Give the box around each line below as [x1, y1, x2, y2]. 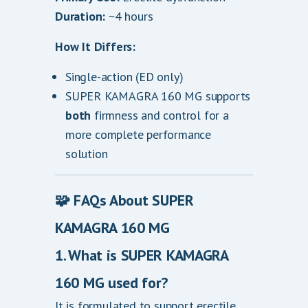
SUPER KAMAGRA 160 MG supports [65, 88, 251, 104]
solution [65, 146, 108, 162]
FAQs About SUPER [74, 190, 194, 210]
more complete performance [65, 126, 212, 142]
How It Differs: [55, 38, 135, 54]
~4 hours [105, 8, 153, 24]
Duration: [55, 8, 106, 24]
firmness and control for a [91, 107, 229, 123]
